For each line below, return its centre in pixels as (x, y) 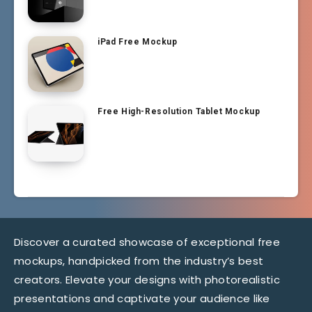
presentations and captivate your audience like (142, 298)
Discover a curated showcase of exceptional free (147, 242)
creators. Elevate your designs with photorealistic (147, 279)
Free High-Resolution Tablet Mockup (179, 111)
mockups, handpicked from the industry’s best (139, 260)
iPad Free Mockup (138, 41)
